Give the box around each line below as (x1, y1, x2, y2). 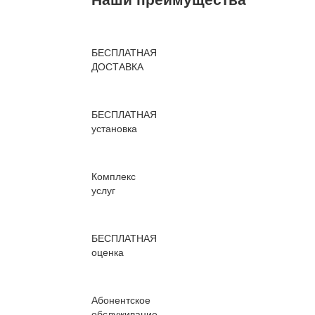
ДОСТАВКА (91, 59, 143, 74)
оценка (91, 245, 124, 259)
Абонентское (91, 292, 150, 307)
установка (91, 121, 137, 136)
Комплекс (91, 169, 136, 184)
